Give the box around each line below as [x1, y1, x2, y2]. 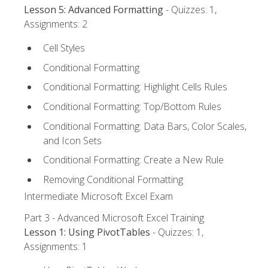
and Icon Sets [43, 133, 102, 147]
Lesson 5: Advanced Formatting [24, 2, 163, 16]
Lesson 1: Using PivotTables [24, 225, 150, 239]
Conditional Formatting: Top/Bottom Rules [43, 99, 221, 113]
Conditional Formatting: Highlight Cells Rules [43, 80, 227, 94]
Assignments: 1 [24, 239, 87, 253]
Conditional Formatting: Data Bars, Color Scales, [43, 119, 246, 133]
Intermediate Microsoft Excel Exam [24, 189, 173, 203]
